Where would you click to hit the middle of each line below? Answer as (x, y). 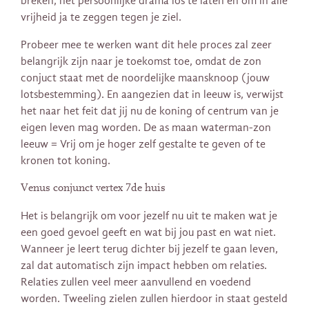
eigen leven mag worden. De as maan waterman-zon (146, 128)
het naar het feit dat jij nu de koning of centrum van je (150, 111)
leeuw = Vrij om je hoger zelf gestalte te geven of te (143, 144)
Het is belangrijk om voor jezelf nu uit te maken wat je (149, 216)
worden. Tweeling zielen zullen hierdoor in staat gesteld (154, 299)
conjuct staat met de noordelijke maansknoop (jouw (145, 78)
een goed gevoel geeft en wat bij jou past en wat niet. (148, 233)
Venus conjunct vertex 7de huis (93, 188)
